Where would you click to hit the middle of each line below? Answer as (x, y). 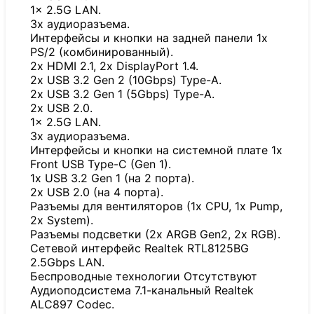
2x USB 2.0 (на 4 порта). (97, 192)
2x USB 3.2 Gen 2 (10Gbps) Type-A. (126, 80)
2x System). (62, 220)
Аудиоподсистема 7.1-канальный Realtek (142, 291)
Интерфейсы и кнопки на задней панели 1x (149, 38)
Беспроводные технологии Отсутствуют (144, 277)
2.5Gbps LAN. (67, 262)
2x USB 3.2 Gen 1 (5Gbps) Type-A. (122, 94)
